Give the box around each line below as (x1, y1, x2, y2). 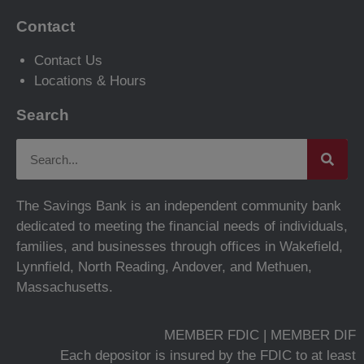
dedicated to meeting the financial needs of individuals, (16, 219, 348, 235)
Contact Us (34, 53, 102, 69)
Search (16, 106, 69, 124)
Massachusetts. (16, 279, 113, 296)
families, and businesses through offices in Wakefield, (16, 239, 343, 255)
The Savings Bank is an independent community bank (16, 198, 341, 214)
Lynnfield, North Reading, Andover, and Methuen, (16, 259, 312, 275)
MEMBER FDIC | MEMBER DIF (164, 327, 356, 344)
